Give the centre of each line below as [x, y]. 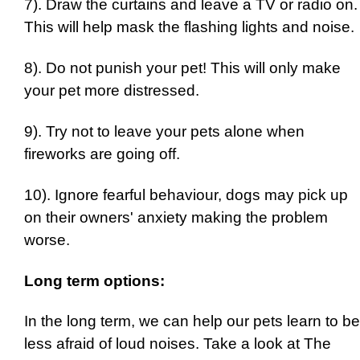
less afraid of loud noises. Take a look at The [178, 344]
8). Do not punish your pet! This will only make [182, 68]
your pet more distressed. [112, 91]
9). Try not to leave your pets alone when [164, 132]
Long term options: [94, 280]
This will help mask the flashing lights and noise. [189, 27]
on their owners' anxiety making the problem [176, 217]
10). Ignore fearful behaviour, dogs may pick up [186, 194]
